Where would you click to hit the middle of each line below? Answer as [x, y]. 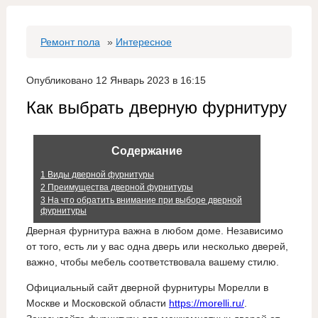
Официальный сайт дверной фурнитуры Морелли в [147, 288]
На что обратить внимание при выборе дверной [143, 201]
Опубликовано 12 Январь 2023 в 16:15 [116, 80]
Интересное [143, 42]
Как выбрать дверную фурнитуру [156, 108]
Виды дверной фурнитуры [99, 175]
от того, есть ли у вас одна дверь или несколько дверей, [157, 247]
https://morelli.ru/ [206, 303]
